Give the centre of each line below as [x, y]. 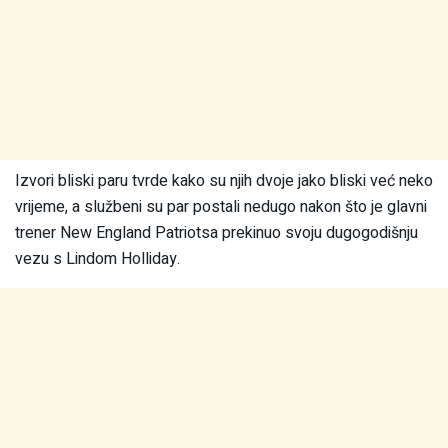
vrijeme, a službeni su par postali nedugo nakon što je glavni [221, 206]
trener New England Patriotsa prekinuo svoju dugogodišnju [216, 232]
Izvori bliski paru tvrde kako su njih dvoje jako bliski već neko [224, 180]
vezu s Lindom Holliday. [97, 258]
